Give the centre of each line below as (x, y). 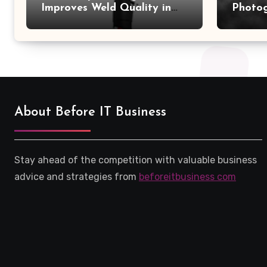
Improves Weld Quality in (106, 8)
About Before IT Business (90, 112)
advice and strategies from (77, 177)
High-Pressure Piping (95, 21)
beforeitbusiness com (187, 177)
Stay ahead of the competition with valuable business (136, 160)
